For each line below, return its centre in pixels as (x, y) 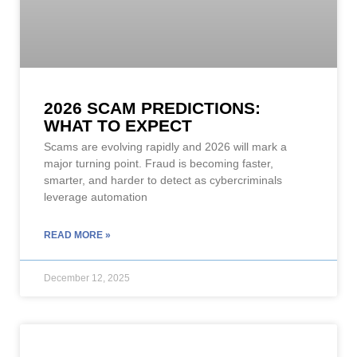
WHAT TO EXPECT (118, 125)
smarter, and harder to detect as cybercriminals (163, 180)
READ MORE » (77, 235)
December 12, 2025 (87, 278)
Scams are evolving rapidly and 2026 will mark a (165, 146)
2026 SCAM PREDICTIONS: (152, 108)
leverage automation (96, 196)
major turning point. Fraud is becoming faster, (159, 163)
